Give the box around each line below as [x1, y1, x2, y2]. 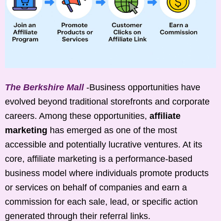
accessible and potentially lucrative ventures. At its [5, 139, 202, 149]
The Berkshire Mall [5, 82, 84, 92]
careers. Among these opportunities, [5, 110, 149, 121]
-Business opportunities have [84, 82, 200, 92]
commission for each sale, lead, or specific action [5, 196, 198, 207]
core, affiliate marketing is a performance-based [5, 153, 192, 164]
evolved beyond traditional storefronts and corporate [5, 96, 210, 107]
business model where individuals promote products [5, 168, 209, 178]
